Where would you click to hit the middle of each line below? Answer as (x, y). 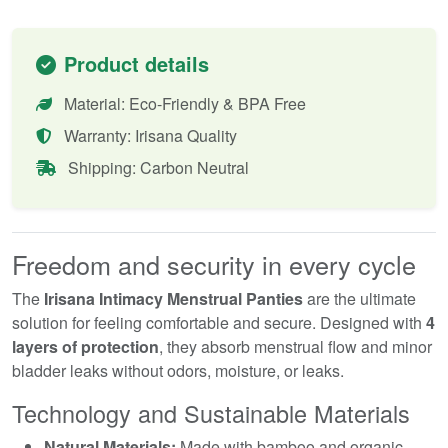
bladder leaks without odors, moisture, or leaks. (178, 370)
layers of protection (85, 346)
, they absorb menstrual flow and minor (295, 346)
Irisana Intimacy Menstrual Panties (173, 298)
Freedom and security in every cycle (214, 263)
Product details (136, 63)
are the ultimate (359, 298)
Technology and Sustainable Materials (211, 412)
